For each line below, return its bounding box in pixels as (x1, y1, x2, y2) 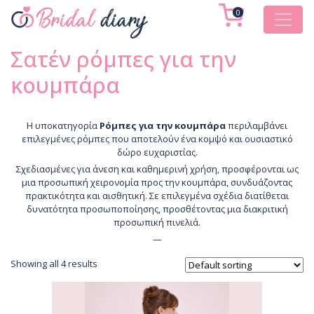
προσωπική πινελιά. (114, 216, 200, 228)
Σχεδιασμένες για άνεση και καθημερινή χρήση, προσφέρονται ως (15, 163, 299, 175)
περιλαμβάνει (226, 119, 287, 132)
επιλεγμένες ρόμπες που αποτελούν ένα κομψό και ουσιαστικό (21, 132, 293, 145)
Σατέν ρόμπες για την (11, 44, 236, 74)
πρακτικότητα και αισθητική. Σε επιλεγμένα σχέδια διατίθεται (25, 189, 289, 202)
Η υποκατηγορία (27, 119, 100, 132)
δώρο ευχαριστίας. (116, 146, 198, 158)
